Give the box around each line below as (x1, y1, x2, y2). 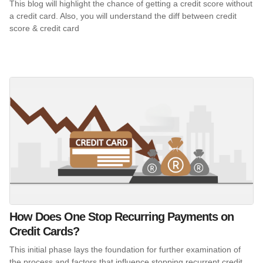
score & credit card (9, 23, 79, 33)
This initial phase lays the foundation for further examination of (9, 245, 241, 255)
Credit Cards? (9, 225, 79, 238)
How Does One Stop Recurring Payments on (9, 210, 234, 224)
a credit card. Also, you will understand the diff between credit (9, 11, 237, 21)
